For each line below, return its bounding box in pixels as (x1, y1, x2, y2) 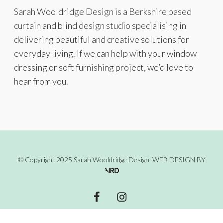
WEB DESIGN (152, 155, 195, 164)
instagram (115, 191, 145, 200)
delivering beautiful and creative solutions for (14, 33, 189, 45)
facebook (90, 191, 117, 200)
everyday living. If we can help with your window (14, 47, 197, 59)
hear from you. (14, 75, 68, 87)
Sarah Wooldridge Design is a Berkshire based (14, 5, 192, 17)
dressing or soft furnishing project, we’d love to (14, 61, 193, 73)
